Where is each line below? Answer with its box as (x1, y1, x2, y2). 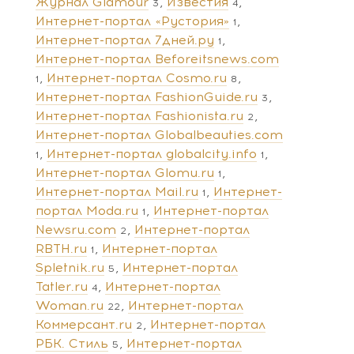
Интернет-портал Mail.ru (36, 183, 198, 199)
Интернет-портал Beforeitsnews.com (36, 51, 279, 66)
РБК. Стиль (36, 335, 108, 351)
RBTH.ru (36, 240, 87, 256)
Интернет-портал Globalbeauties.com (36, 126, 283, 142)
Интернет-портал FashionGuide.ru (36, 88, 258, 104)
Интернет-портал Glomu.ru (36, 164, 214, 180)
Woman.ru (36, 297, 104, 313)
